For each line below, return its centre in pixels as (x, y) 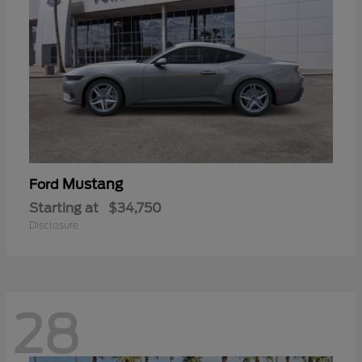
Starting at (64, 208)
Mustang (93, 184)
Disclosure (54, 225)
